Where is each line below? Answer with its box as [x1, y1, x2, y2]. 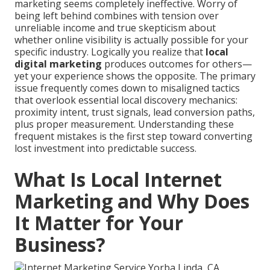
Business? [14, 231, 105, 258]
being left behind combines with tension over [14, 9, 219, 23]
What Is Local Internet [14, 166, 222, 193]
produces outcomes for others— [102, 57, 252, 71]
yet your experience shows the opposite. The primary [14, 69, 256, 83]
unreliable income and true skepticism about [14, 21, 216, 35]
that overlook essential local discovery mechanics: [14, 93, 237, 107]
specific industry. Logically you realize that [14, 45, 206, 59]
